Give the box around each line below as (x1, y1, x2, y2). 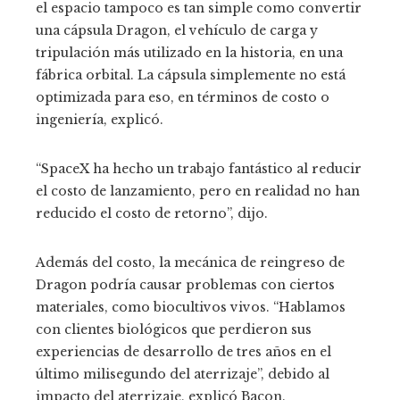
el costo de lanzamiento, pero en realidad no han (36, 183, 360, 200)
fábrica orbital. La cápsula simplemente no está (36, 67, 346, 84)
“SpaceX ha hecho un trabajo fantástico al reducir (36, 161, 362, 178)
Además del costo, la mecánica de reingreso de (36, 254, 345, 271)
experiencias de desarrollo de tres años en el (36, 344, 331, 361)
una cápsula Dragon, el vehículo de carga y (36, 22, 318, 39)
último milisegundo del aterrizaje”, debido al (36, 366, 329, 383)
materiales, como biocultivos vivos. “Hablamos (36, 299, 346, 316)
